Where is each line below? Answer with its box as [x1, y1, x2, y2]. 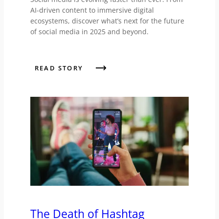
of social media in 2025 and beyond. [30, 27, 149, 37]
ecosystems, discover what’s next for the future [30, 16, 184, 26]
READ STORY [34, 64, 83, 73]
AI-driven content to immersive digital [30, 5, 154, 15]
